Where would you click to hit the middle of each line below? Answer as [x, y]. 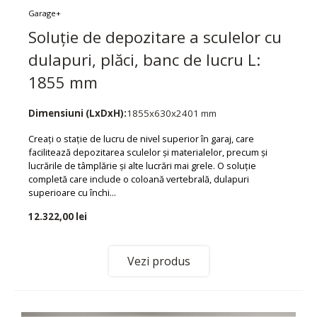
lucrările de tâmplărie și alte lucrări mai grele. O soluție [142, 165]
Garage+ [45, 13]
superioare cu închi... [72, 192]
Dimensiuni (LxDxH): [77, 113]
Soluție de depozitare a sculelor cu [155, 37]
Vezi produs [158, 261]
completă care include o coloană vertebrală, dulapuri [139, 179]
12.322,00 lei [58, 217]
